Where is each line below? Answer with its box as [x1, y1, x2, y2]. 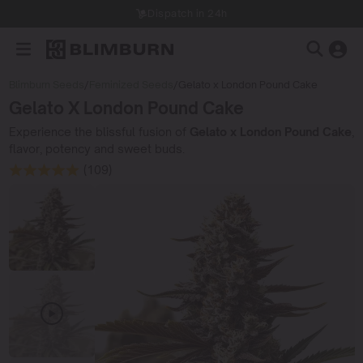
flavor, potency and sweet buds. [8, 141, 185, 156]
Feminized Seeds [88, 79, 173, 91]
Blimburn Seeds [8, 79, 84, 91]
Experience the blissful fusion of [8, 124, 190, 139]
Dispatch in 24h [147, 7, 228, 19]
